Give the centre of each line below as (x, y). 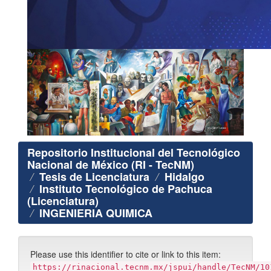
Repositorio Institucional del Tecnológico (134, 153)
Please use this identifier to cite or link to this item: (126, 254)
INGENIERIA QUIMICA (96, 213)
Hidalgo (184, 177)
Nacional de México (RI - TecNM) (111, 165)
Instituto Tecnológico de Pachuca (126, 189)
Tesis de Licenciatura (94, 177)
